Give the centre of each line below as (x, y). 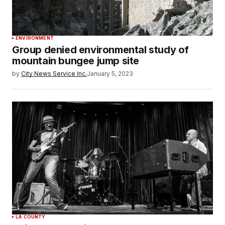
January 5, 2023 (110, 74)
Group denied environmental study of (101, 50)
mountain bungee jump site (76, 61)
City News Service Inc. (54, 74)
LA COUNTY (31, 217)
